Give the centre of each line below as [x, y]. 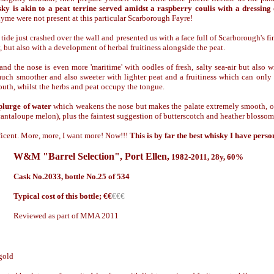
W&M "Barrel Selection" [67, 156]
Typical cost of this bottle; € [61, 196]
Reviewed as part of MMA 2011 [66, 216]
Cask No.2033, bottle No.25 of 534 [72, 176]
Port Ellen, [147, 156]
